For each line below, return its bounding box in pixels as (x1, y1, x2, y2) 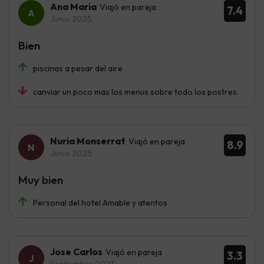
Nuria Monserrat (50, 135, 126, 147)
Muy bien (18, 173, 63, 187)
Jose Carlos (50, 246, 103, 258)
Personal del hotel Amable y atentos (33, 197, 167, 209)
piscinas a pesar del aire (33, 63, 123, 74)
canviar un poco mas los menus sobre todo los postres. (33, 87, 239, 98)
